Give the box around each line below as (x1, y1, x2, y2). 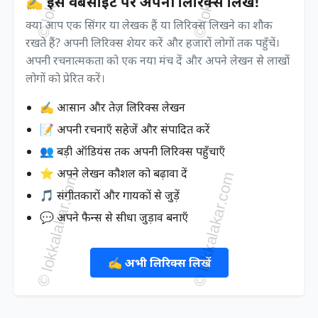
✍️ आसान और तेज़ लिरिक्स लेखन (40, 99, 185, 115)
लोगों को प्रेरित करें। (26, 70, 105, 86)
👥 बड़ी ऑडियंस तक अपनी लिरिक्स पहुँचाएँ (40, 143, 225, 159)
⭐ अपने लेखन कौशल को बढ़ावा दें (40, 165, 187, 181)
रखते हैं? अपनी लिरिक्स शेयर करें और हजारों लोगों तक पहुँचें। (26, 34, 280, 50)
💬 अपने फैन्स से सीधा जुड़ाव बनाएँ (40, 209, 188, 225)
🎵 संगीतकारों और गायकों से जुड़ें (40, 187, 180, 203)
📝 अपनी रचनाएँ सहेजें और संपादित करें (40, 121, 210, 137)
